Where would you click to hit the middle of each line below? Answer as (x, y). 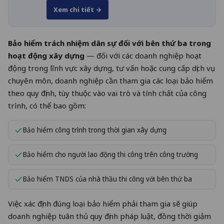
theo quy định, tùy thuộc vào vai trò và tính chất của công (107, 93)
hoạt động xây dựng (46, 55)
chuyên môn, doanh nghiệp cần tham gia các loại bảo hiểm (110, 80)
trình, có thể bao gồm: (47, 105)
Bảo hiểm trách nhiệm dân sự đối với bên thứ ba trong (109, 43)
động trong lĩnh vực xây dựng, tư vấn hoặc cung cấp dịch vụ (111, 68)
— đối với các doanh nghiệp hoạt (143, 55)
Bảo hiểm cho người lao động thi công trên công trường (110, 154)
